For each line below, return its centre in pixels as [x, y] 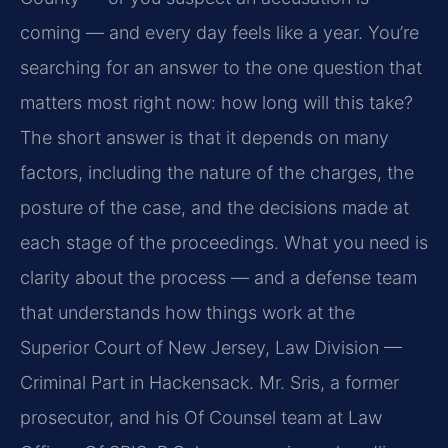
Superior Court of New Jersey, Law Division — [211, 348]
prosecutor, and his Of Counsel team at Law [201, 418]
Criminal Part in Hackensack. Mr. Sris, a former [209, 383]
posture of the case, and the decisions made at [214, 208]
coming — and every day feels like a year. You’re [219, 33]
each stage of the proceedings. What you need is [224, 243]
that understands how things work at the [187, 313]
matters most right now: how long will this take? [216, 103]
